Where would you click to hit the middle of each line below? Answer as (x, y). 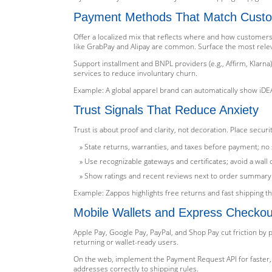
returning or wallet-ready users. (126, 242)
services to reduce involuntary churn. (135, 73)
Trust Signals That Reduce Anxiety (166, 110)
